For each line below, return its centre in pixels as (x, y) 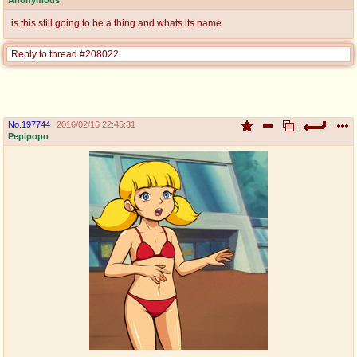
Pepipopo (28, 136)
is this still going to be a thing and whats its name (116, 23)
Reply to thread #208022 (65, 54)
